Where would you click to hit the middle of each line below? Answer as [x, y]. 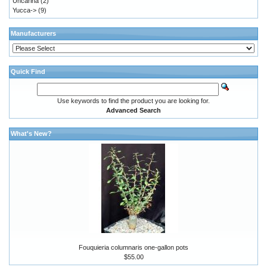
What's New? [31, 133]
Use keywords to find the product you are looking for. [133, 100]
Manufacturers [33, 33]
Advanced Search [133, 110]
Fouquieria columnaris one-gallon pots [133, 247]
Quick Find [28, 71]
